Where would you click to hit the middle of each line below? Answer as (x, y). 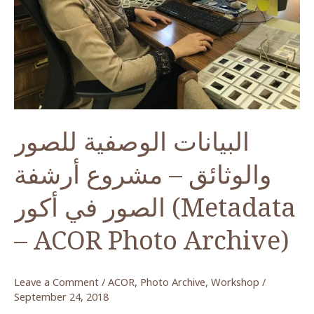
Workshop (235, 281)
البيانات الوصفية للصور (132, 141)
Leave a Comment (56, 281)
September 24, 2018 (61, 296)
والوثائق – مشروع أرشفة (143, 173)
